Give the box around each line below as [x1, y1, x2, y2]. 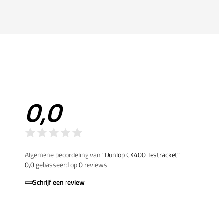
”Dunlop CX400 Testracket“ [102, 149, 180, 160]
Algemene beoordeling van [25, 149, 102, 160]
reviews [83, 159, 107, 170]
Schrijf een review [33, 176, 85, 187]
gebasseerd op [34, 159, 79, 170]
